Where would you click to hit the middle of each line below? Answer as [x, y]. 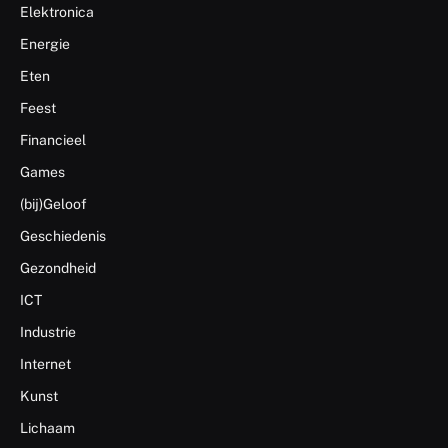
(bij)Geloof [53, 203]
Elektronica [57, 11]
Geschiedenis [63, 235]
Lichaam [47, 427]
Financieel [53, 139]
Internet [45, 363]
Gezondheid [58, 267]
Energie [45, 43]
